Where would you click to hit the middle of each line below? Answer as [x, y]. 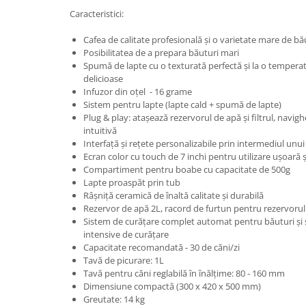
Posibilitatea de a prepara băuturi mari [161, 53]
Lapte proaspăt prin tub [132, 182]
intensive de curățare [126, 234]
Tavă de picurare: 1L [124, 260]
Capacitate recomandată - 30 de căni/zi [162, 247]
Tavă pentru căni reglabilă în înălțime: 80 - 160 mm [184, 273]
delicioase [103, 79]
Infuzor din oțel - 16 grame [138, 92]
